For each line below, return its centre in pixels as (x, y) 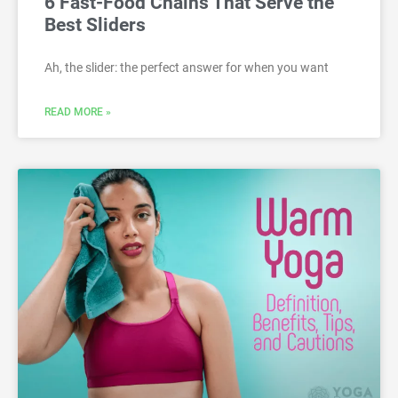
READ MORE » (78, 111)
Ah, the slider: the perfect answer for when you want (187, 67)
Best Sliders (95, 24)
